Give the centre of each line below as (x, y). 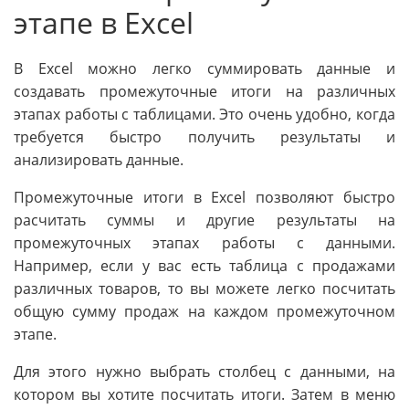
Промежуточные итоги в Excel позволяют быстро (204, 198)
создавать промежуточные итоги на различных (204, 92)
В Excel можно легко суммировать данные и (204, 69)
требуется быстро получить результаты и (204, 137)
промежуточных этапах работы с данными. (204, 243)
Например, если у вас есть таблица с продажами (204, 266)
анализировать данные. (99, 160)
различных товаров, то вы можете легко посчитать (204, 289)
